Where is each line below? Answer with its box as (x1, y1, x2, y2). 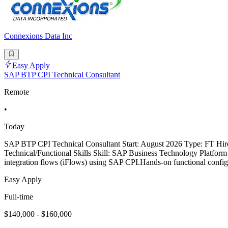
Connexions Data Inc (4, 31, 72, 40)
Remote (4, 87, 29, 96)
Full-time (4, 192, 33, 201)
